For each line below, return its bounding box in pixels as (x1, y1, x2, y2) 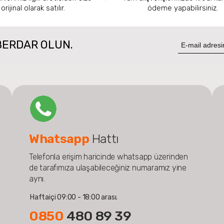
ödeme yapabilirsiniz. (147, 3, 218, 12)
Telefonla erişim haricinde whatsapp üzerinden (28, 151, 188, 161)
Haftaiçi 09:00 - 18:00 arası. (29, 192, 118, 201)
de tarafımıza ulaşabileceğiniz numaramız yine (28, 162, 186, 172)
